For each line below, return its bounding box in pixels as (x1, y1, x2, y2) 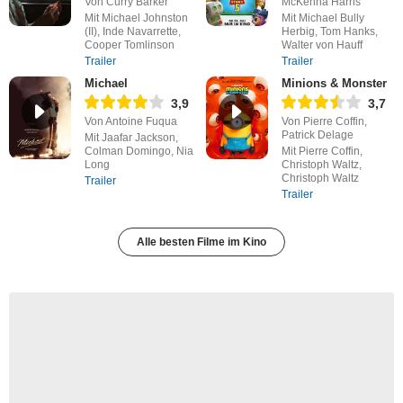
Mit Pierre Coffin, (281, 145, 363, 157)
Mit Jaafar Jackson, (84, 131, 178, 144)
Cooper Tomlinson (84, 39, 175, 51)
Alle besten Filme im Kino (137, 236, 266, 248)
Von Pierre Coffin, (281, 115, 367, 128)
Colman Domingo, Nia (84, 145, 193, 157)
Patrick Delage (281, 129, 354, 141)
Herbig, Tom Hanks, (281, 25, 378, 38)
